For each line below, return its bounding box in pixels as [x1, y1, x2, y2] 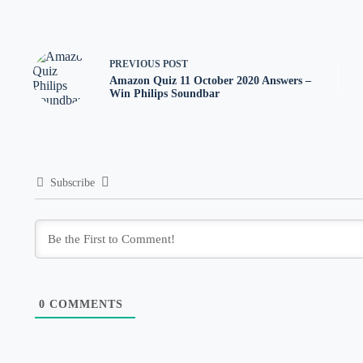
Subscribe [50, 177, 96, 190]
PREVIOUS [109, 58, 163, 70]
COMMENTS [45, 298, 124, 311]
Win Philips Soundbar [109, 87, 220, 100]
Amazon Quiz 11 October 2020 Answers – [109, 74, 311, 87]
